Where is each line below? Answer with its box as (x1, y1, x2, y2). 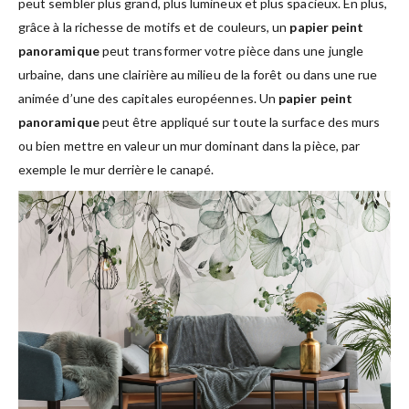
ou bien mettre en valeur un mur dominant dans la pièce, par (18, 137, 361, 153)
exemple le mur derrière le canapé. (18, 161, 215, 177)
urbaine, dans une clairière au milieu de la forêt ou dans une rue (18, 66, 378, 82)
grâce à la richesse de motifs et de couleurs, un (18, 18, 290, 35)
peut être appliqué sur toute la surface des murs (99, 113, 381, 130)
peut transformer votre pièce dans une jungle (99, 42, 363, 58)
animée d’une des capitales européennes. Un (18, 89, 279, 106)
